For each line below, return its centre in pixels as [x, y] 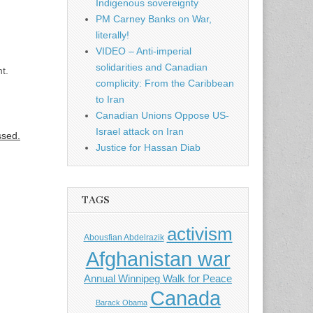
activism [199, 234]
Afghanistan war [158, 259]
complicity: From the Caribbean [165, 83]
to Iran [110, 100]
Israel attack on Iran [140, 132]
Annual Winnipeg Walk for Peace [158, 279]
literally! [112, 35]
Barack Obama [121, 303]
